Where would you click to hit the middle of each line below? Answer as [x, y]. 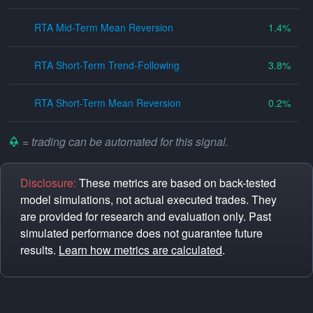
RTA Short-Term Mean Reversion [108, 103]
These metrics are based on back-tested [176, 183]
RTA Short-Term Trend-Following [107, 65]
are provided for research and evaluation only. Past [146, 216]
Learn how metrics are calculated [140, 250]
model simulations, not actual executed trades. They [148, 199]
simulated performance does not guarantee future [141, 233]
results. [39, 250]
